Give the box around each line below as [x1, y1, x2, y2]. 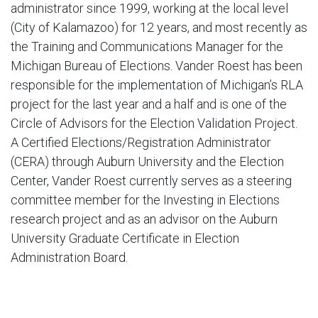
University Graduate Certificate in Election [11, 230, 239, 246]
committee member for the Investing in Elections [11, 192, 280, 207]
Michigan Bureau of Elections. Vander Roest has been [11, 57, 302, 73]
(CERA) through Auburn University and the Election [11, 153, 284, 169]
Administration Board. [11, 249, 128, 265]
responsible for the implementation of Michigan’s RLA [11, 77, 303, 92]
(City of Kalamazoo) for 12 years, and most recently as [11, 19, 307, 35]
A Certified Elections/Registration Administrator [11, 134, 271, 150]
